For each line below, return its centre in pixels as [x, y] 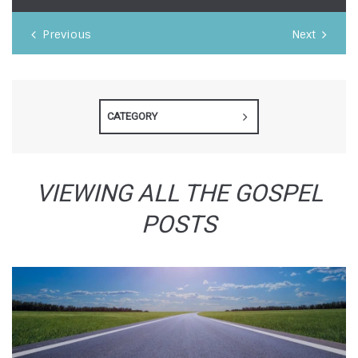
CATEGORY [132, 117]
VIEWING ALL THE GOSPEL [179, 195]
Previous [67, 35]
